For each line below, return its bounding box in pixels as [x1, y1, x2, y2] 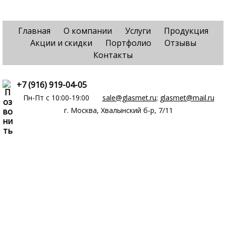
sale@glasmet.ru [102, 93, 156, 102]
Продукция [163, 25, 208, 36]
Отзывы [164, 37, 196, 48]
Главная [18, 25, 50, 36]
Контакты [93, 49, 133, 61]
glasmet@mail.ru [159, 93, 214, 102]
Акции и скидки [30, 37, 92, 48]
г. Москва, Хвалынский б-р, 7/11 [64, 105, 173, 115]
